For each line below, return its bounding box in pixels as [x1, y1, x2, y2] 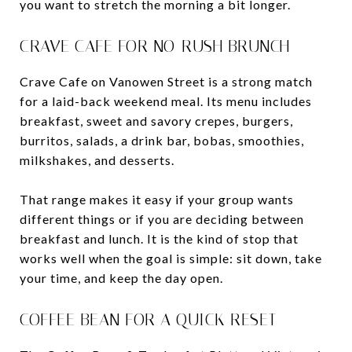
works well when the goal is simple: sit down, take [20, 250, 322, 266]
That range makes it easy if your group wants [20, 191, 294, 207]
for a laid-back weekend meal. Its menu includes [20, 93, 312, 108]
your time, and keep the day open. [20, 269, 223, 285]
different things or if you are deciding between [20, 211, 304, 226]
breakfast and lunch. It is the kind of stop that [20, 230, 299, 246]
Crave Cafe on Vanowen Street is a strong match [20, 73, 313, 89]
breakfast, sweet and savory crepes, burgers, [20, 112, 293, 128]
